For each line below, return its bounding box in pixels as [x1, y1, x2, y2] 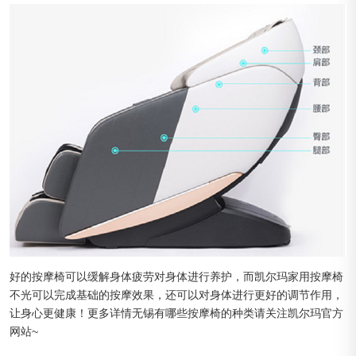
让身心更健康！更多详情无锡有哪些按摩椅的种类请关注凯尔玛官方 [10, 306, 343, 319]
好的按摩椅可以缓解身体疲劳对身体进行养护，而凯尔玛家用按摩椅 [10, 269, 343, 283]
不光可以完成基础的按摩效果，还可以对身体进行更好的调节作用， [10, 288, 343, 301]
